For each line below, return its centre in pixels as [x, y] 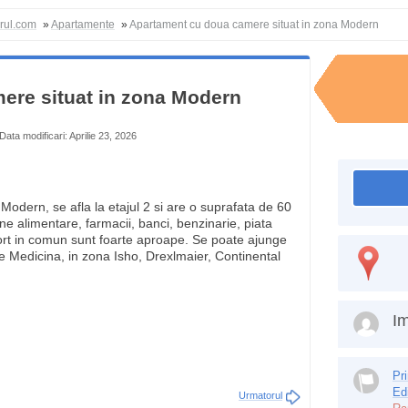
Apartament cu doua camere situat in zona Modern [254, 25]
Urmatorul [260, 395]
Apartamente [83, 25]
